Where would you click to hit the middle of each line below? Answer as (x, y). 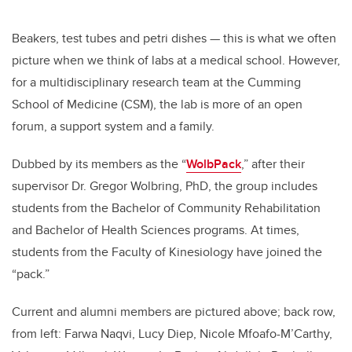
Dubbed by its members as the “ (99, 164)
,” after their (273, 164)
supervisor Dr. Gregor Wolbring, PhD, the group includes (165, 186)
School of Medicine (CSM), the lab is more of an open (157, 104)
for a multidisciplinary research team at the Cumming (156, 82)
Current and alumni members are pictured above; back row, (174, 312)
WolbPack (214, 164)
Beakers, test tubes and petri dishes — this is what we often (174, 38)
